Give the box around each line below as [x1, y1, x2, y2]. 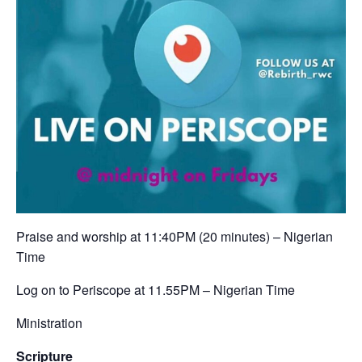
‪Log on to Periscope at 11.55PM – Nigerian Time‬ [16, 280, 295, 300]
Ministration [16, 314, 82, 333]
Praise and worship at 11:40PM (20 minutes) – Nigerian [16, 227, 333, 246]
